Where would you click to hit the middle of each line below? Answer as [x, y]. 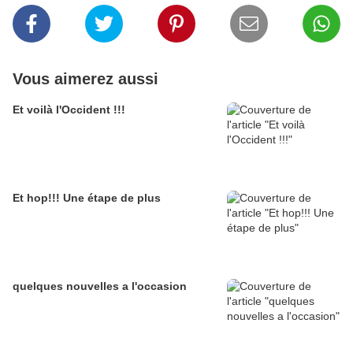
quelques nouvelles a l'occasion [100, 286]
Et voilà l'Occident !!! [69, 110]
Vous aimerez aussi [85, 79]
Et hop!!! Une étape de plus [87, 198]
